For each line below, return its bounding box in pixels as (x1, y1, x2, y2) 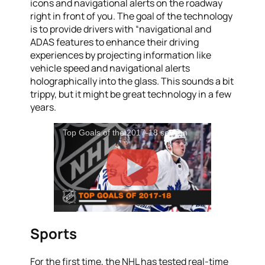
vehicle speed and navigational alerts (30, 61, 190, 75)
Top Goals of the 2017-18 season (63, 127, 188, 137)
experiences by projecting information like (30, 48, 212, 62)
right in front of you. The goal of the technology (30, 9, 233, 22)
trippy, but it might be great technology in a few (30, 87, 232, 101)
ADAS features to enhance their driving (30, 35, 199, 49)
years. (30, 100, 57, 114)
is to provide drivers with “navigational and (30, 22, 212, 35)
